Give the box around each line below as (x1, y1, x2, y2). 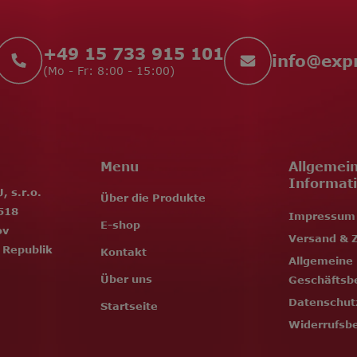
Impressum (288, 209, 355, 222)
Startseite (100, 299, 159, 312)
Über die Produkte (100, 190, 206, 204)
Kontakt (100, 245, 147, 258)
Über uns (100, 272, 153, 285)
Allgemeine (288, 253, 353, 267)
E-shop (100, 218, 141, 231)
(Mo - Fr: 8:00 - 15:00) (43, 63, 175, 77)
